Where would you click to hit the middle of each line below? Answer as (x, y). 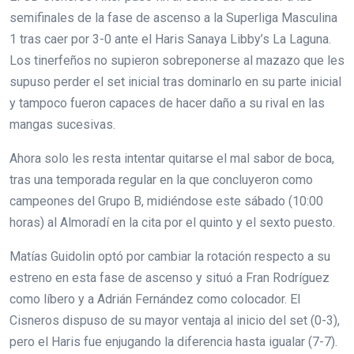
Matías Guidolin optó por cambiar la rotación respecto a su (170, 256)
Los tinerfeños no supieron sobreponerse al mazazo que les (177, 60)
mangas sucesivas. (62, 124)
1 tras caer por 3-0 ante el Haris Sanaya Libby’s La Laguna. (170, 39)
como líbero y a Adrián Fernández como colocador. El (155, 299)
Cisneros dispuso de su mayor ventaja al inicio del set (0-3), (175, 320)
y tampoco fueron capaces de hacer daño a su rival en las (167, 103)
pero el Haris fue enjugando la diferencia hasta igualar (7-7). (173, 341)
